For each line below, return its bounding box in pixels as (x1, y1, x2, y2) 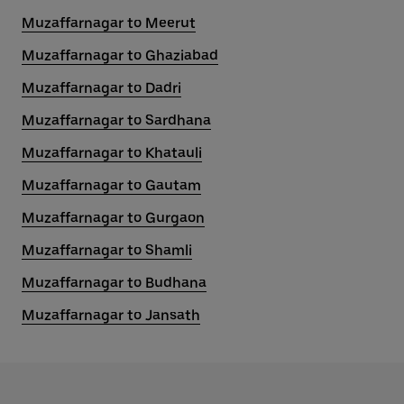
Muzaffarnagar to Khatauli (22, 144, 202, 161)
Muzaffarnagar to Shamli (22, 242, 192, 259)
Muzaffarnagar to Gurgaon (22, 209, 205, 226)
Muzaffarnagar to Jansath (22, 307, 200, 324)
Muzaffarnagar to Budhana (22, 274, 207, 291)
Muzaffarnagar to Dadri (22, 79, 181, 96)
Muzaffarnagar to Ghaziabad (22, 47, 218, 64)
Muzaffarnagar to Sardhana (22, 112, 211, 129)
